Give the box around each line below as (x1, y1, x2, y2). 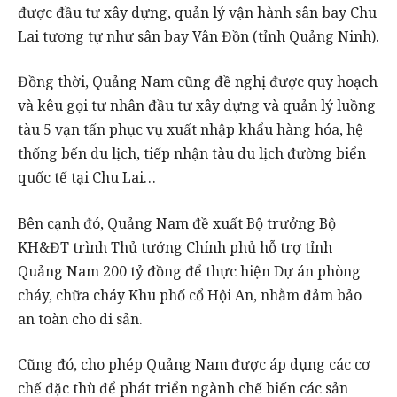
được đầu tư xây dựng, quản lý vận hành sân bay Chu (18, 2, 377, 22)
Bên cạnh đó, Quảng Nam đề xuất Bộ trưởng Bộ (18, 213, 336, 233)
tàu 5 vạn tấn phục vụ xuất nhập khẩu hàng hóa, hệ (18, 120, 363, 140)
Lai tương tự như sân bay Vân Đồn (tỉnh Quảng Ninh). (18, 26, 379, 46)
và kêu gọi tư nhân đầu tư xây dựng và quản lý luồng (18, 96, 376, 116)
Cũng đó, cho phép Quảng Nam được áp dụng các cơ (18, 354, 370, 375)
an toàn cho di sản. (18, 308, 143, 329)
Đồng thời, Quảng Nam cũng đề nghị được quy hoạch (18, 72, 378, 92)
